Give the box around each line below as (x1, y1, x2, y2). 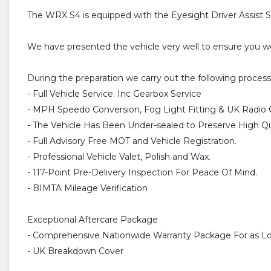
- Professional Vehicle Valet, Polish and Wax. (27, 151, 211, 163)
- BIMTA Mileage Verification (27, 183, 148, 194)
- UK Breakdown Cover (27, 246, 123, 257)
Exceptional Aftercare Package (27, 214, 158, 226)
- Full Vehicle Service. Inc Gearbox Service (27, 88, 201, 100)
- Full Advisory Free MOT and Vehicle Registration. (27, 135, 237, 147)
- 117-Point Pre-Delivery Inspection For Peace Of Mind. (27, 167, 257, 178)
